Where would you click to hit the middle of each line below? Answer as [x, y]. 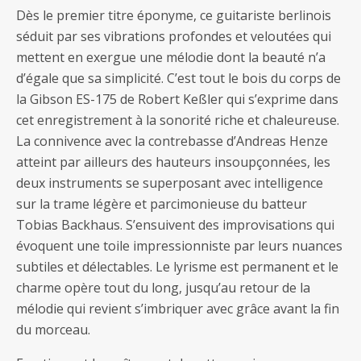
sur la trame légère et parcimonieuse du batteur [162, 204]
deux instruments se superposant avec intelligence [170, 183]
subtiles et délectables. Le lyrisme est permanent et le [177, 267]
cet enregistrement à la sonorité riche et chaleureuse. [178, 120]
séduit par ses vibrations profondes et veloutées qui [174, 36]
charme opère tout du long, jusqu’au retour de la [163, 288]
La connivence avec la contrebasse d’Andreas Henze [172, 141]
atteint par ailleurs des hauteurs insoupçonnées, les [173, 162]
